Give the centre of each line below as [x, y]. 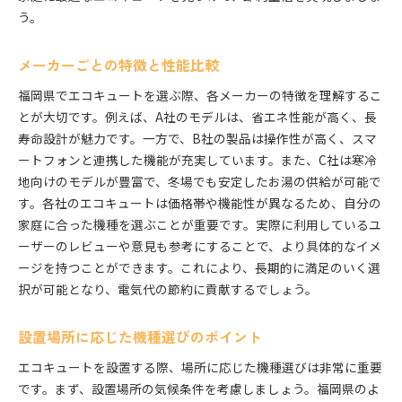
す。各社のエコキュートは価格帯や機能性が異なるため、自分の [200, 203]
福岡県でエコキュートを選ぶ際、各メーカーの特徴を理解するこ [200, 96]
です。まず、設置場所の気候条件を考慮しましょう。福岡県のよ [199, 389]
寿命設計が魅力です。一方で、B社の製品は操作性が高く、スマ [197, 139]
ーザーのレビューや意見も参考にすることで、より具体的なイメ [200, 246]
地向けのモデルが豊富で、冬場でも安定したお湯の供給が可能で [200, 182]
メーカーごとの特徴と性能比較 [118, 66]
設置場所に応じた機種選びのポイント [140, 337]
